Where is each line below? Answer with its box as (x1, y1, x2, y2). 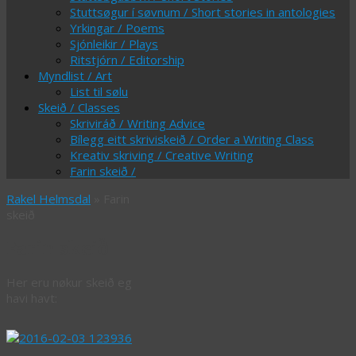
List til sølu (70, 83, 128, 99)
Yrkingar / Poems (70, 20, 164, 36)
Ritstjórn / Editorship (70, 52, 184, 68)
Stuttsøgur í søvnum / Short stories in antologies (70, 4, 335, 20)
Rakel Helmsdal (6, 191, 91, 207)
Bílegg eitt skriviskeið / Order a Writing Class (70, 131, 314, 147)
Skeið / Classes (38, 99, 120, 115)
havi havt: (6, 290, 57, 307)
